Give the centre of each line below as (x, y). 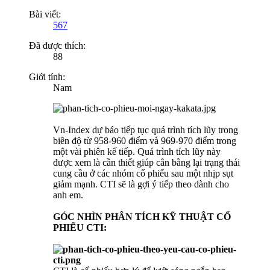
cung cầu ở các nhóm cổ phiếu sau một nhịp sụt (143, 174)
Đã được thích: (57, 46)
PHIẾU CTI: (80, 228)
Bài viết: (45, 14)
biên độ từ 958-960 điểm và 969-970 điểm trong (145, 141)
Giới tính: (47, 77)
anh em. (68, 195)
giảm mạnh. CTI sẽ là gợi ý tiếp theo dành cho (141, 184)
